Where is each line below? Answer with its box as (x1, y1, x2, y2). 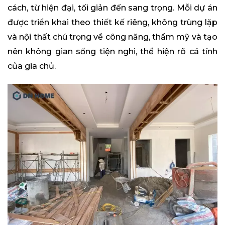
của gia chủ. (8, 61, 56, 71)
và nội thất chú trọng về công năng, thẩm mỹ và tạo (8, 32, 217, 42)
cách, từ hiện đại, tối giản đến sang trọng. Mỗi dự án (8, 3, 217, 13)
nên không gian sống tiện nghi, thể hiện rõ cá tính (8, 46, 217, 56)
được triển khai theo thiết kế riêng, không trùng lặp (8, 17, 217, 27)
